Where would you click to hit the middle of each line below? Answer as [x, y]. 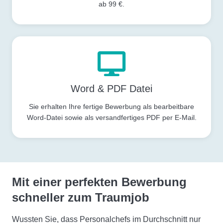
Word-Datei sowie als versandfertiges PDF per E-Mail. [111, 118]
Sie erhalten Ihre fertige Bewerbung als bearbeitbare [111, 107]
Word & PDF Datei [111, 89]
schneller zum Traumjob [81, 198]
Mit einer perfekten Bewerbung [99, 182]
